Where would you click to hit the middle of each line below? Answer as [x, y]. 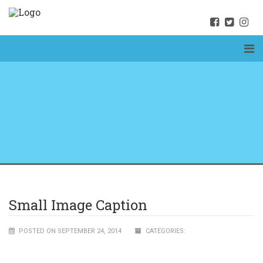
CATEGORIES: [165, 231]
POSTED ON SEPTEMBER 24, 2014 [69, 231]
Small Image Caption [78, 205]
